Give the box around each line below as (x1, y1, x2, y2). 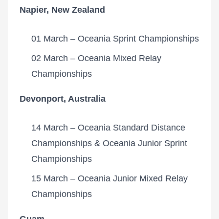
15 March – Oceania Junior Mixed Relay (31, 174, 188, 183)
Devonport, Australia (20, 94, 106, 104)
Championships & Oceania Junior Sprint (31, 138, 187, 148)
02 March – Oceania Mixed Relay (31, 53, 161, 63)
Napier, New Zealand (20, 5, 105, 15)
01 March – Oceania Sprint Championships (31, 34, 199, 44)
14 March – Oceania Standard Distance (31, 123, 185, 132)
